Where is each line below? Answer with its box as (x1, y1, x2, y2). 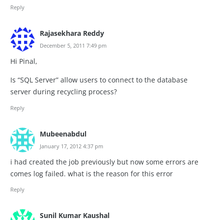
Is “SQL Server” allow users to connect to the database (10, 75, 188, 85)
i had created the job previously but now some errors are (10, 157, 198, 166)
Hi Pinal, (10, 56, 37, 66)
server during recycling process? (10, 87, 117, 97)
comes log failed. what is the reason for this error (10, 169, 173, 178)
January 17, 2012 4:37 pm (40, 142, 103, 150)
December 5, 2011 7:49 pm (40, 41, 107, 49)
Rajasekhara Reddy (40, 28, 104, 38)
